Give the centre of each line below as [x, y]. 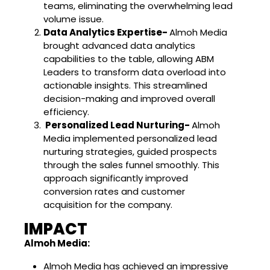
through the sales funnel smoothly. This [131, 165]
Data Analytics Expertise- [106, 32]
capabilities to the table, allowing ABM [129, 58]
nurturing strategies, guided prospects [130, 151]
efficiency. [66, 111]
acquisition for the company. [108, 204]
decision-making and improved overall [129, 98]
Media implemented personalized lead [130, 138]
